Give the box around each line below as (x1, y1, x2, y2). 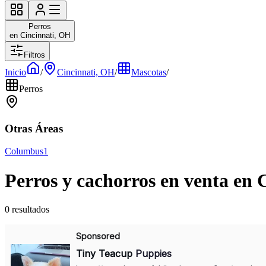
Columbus (5, 146, 43, 157)
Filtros (24, 50, 45, 59)
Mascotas (131, 67, 166, 77)
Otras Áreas (5, 122, 63, 135)
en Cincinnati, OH (9, 31, 70, 40)
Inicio (5, 67, 26, 77)
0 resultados (5, 204, 49, 215)
